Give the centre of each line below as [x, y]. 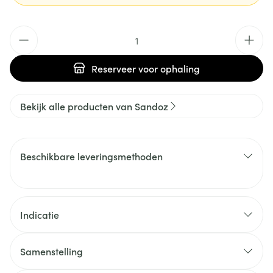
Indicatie [40, 214]
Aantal [24, 32]
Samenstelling [51, 251]
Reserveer [114, 68]
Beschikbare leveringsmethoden [91, 156]
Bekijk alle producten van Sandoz [94, 106]
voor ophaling [168, 68]
